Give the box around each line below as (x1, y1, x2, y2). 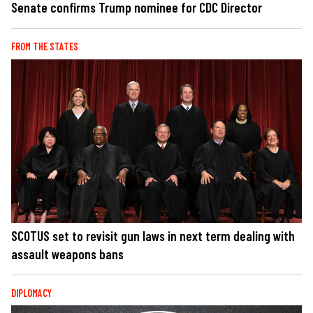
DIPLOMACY (11, 286, 52, 299)
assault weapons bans (11, 245, 124, 262)
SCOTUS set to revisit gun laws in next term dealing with (11, 227, 295, 244)
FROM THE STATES (11, 41, 78, 53)
